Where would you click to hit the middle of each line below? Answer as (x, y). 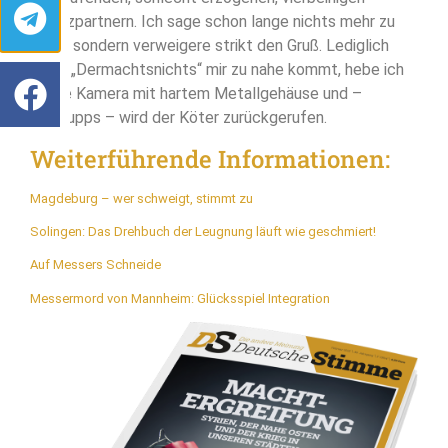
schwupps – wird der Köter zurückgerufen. (178, 118)
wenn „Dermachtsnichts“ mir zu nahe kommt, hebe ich (217, 70)
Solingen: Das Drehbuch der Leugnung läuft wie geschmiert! (203, 231)
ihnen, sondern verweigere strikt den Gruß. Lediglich (209, 46)
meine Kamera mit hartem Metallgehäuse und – (196, 94)
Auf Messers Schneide (95, 265)
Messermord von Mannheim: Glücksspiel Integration (180, 298)
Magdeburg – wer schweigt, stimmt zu (141, 198)
